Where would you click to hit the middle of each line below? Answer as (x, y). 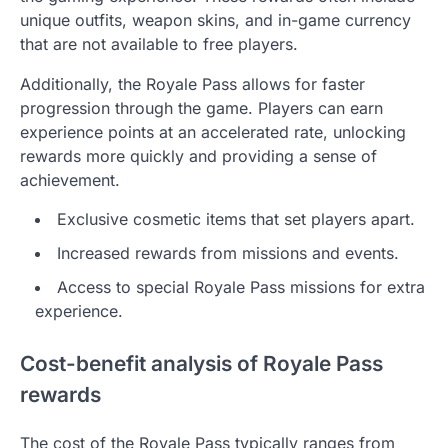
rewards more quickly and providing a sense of (198, 155)
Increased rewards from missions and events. (228, 252)
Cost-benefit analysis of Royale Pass (201, 364)
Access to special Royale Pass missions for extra (241, 286)
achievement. (70, 179)
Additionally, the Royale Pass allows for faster (192, 83)
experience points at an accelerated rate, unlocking (213, 131)
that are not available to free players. (159, 43)
